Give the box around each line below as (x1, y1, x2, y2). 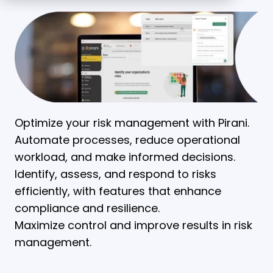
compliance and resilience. (15, 200, 160, 216)
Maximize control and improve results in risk (15, 217, 252, 233)
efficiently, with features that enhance (15, 183, 221, 199)
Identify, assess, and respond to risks (15, 166, 216, 182)
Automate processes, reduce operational (15, 132, 240, 147)
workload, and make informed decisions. (15, 149, 235, 165)
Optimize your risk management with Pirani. (15, 115, 249, 130)
